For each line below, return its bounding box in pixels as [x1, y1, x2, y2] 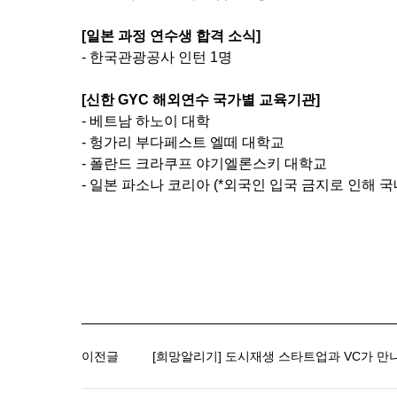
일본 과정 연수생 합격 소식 [86, 28, 256, 43]
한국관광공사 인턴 [90, 50, 206, 65]
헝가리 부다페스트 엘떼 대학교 [90, 135, 284, 150]
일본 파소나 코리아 [90, 177, 214, 192]
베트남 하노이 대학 [90, 113, 210, 128]
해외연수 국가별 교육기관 [152, 92, 315, 107]
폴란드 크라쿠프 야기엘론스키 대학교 [90, 156, 327, 171]
